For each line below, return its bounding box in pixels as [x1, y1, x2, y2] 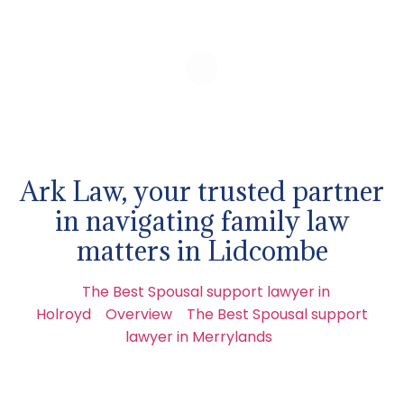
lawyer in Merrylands [124, 326, 272, 348]
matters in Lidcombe [76, 234, 328, 269]
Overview [106, 304, 172, 326]
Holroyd [36, 304, 91, 326]
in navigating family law [55, 204, 349, 239]
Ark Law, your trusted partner [20, 174, 384, 209]
